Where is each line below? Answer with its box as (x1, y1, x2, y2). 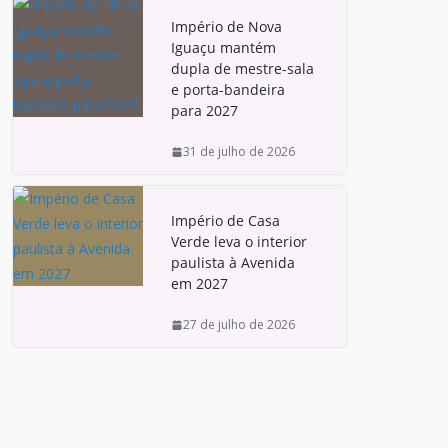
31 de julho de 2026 (183, 143, 295, 160)
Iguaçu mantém (171, 38, 276, 57)
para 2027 (171, 101, 238, 120)
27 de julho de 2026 (183, 316, 295, 333)
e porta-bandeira (171, 80, 285, 99)
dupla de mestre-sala (171, 59, 314, 78)
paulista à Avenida (171, 253, 295, 272)
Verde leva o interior (171, 232, 307, 251)
